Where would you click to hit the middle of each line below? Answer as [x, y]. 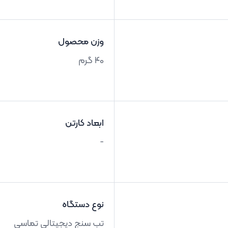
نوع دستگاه [83, 205]
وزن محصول [81, 42]
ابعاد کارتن [84, 123]
